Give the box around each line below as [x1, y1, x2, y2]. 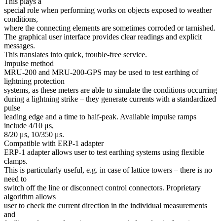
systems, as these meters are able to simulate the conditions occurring [4, 85, 217, 94]
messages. [4, 41, 35, 50]
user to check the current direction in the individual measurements [4, 201, 207, 210]
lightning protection [4, 76, 65, 85]
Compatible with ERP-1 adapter [4, 139, 104, 147]
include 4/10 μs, [4, 121, 54, 130]
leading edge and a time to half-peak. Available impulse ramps [4, 112, 196, 121]
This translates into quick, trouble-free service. [4, 50, 147, 59]
